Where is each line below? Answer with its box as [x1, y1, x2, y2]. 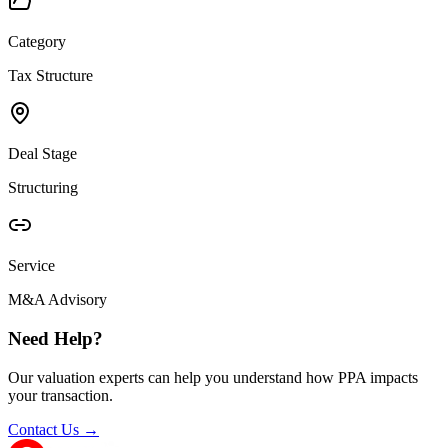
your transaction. [8, 386, 113, 404]
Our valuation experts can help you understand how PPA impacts [8, 368, 418, 386]
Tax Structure [8, 67, 93, 85]
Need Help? [8, 327, 103, 349]
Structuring [8, 179, 78, 197]
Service [8, 257, 55, 275]
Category [8, 33, 66, 51]
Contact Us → [8, 420, 99, 438]
